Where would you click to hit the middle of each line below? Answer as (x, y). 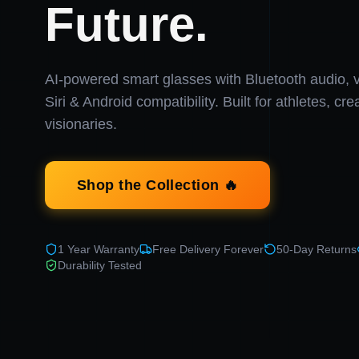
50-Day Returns (317, 249)
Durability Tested (100, 265)
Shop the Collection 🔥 (158, 185)
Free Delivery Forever (208, 249)
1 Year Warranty (99, 249)
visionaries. (81, 124)
